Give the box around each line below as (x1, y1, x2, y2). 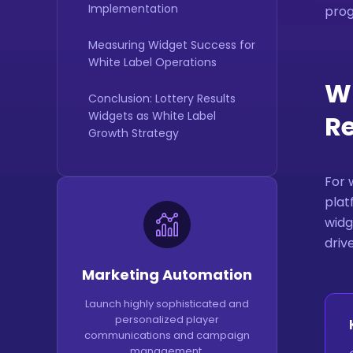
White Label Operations (88, 54, 217, 70)
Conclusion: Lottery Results (88, 91, 236, 106)
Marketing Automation (82, 265, 252, 284)
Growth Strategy (88, 125, 179, 141)
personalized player (115, 312, 219, 327)
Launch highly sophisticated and (85, 296, 249, 311)
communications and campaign (84, 328, 250, 343)
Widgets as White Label (88, 108, 216, 124)
